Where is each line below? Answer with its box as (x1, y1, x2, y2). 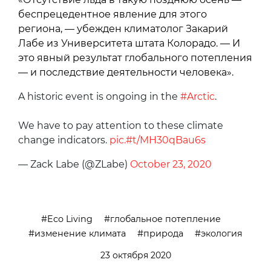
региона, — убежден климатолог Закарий (18, 23, 228, 35)
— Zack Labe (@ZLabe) (18, 158, 130, 171)
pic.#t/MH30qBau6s (109, 134, 206, 146)
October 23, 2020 (130, 158, 212, 171)
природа (143, 228, 183, 240)
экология (201, 228, 243, 240)
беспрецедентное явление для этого (18, 8, 207, 21)
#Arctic (180, 91, 215, 103)
